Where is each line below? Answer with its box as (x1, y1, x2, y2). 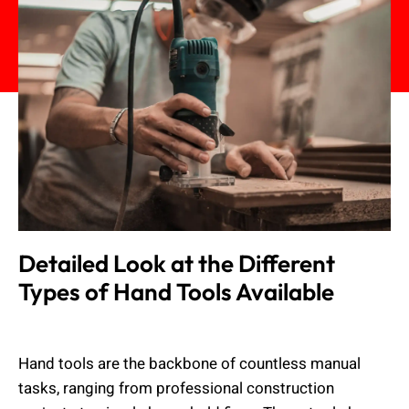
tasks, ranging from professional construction (18, 377, 334, 401)
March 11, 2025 (152, 317, 248, 338)
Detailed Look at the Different (18, 248, 335, 279)
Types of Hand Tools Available (18, 277, 334, 308)
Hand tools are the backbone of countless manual (18, 352, 361, 376)
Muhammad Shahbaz (18, 317, 149, 338)
